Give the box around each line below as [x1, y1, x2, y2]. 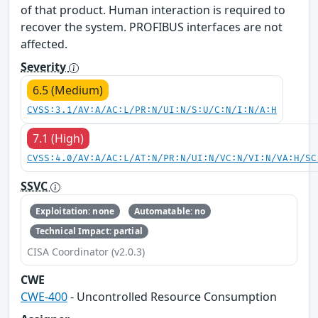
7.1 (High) [33, 131, 84, 147]
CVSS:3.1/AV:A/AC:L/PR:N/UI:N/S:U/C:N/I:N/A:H [27, 105, 277, 116]
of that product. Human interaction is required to [21, 2, 285, 18]
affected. [21, 36, 67, 53]
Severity [21, 59, 69, 75]
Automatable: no [133, 204, 206, 217]
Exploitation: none [35, 204, 114, 217]
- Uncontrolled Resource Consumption [67, 289, 277, 305]
